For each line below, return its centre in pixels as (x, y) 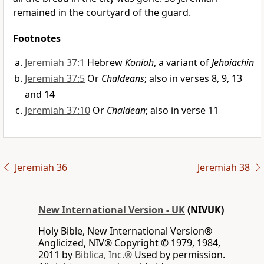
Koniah (139, 63)
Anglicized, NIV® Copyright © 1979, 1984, (129, 243)
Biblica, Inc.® (103, 255)
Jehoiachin (233, 63)
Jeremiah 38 (223, 168)
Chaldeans (123, 79)
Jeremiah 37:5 (55, 79)
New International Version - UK (112, 210)
